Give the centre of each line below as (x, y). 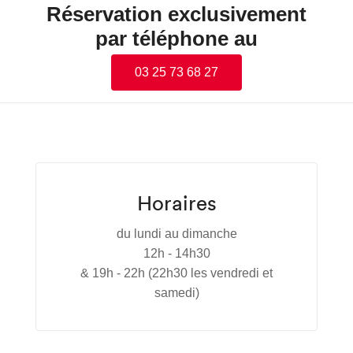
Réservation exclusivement (176, 14)
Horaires (176, 203)
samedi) (176, 293)
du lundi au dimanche (176, 234)
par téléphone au (176, 39)
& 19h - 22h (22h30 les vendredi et (176, 273)
